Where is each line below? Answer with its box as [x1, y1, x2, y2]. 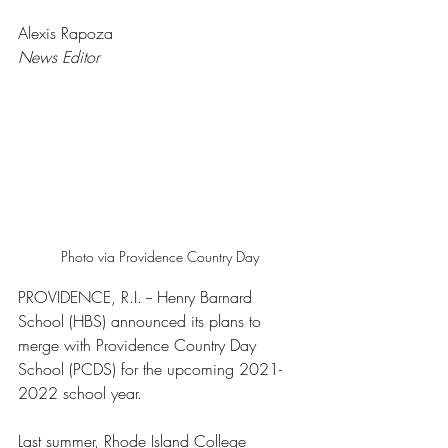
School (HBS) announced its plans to [18, 309, 266, 332]
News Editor [18, 46, 99, 68]
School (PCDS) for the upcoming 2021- [18, 357, 282, 380]
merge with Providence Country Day [18, 333, 261, 356]
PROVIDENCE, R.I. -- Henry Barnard [18, 285, 257, 308]
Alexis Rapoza [18, 22, 118, 44]
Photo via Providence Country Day [61, 246, 259, 266]
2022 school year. [18, 381, 147, 404]
